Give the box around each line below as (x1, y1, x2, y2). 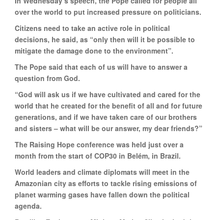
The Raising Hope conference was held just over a (15, 139, 184, 149)
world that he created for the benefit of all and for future (15, 100, 202, 110)
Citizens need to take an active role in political (15, 23, 170, 33)
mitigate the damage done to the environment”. (15, 45, 173, 55)
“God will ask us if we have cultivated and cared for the (15, 89, 200, 99)
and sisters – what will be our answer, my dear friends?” (15, 123, 202, 133)
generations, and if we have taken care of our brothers (15, 111, 197, 122)
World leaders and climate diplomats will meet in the (15, 166, 190, 177)
